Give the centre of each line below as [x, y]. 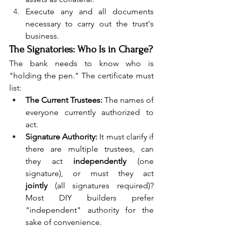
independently [100, 161]
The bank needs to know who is [81, 64]
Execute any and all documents [90, 12]
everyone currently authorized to [90, 112]
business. [42, 36]
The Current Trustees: [64, 100]
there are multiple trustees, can [90, 149]
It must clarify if [126, 137]
